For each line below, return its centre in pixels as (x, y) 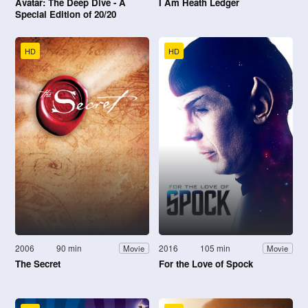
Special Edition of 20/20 (66, 14)
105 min (216, 248)
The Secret (38, 264)
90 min (69, 248)
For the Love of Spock (206, 264)
